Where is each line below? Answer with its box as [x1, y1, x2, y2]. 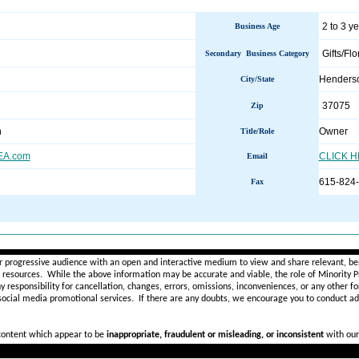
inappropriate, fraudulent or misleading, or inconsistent [106, 330, 324, 340]
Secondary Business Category [204, 49, 309, 58]
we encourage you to [232, 294, 317, 304]
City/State [240, 75, 274, 83]
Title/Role [240, 127, 274, 135]
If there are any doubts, [138, 294, 232, 304]
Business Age [234, 22, 280, 30]
